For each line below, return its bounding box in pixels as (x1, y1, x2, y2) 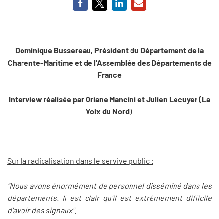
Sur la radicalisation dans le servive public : (7, 156, 153, 166)
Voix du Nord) (85, 107, 134, 116)
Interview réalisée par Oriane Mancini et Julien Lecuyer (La (9, 94, 210, 104)
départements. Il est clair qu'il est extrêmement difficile (7, 193, 212, 202)
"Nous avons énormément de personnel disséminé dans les (7, 180, 212, 190)
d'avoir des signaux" (7, 205, 74, 215)
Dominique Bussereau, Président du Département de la (15, 45, 204, 55)
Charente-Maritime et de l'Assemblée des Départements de (7, 57, 212, 67)
